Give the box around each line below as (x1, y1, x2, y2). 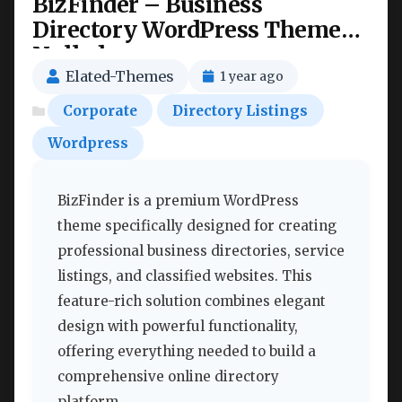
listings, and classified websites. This (57, 267, 312, 285)
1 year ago (220, 68, 284, 85)
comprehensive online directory (57, 368, 279, 386)
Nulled (32, 40, 104, 69)
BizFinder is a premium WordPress (57, 192, 299, 210)
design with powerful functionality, (57, 318, 298, 336)
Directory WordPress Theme (32, 15, 341, 44)
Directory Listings (172, 101, 309, 119)
